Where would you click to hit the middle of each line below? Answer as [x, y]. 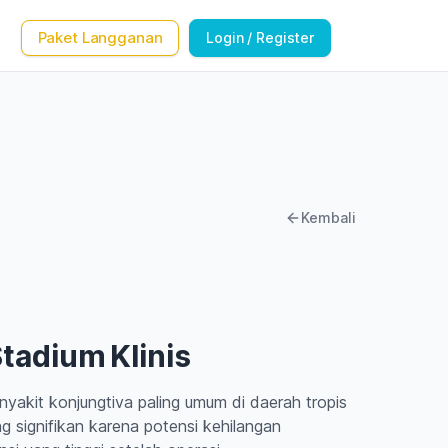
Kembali [328, 217]
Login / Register [260, 37]
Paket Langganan [100, 37]
